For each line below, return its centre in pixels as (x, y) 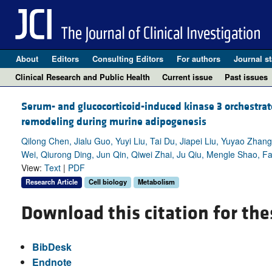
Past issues (246, 77)
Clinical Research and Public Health (83, 77)
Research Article (52, 182)
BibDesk (52, 246)
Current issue (187, 77)
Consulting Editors (127, 59)
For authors (198, 59)
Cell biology (108, 182)
